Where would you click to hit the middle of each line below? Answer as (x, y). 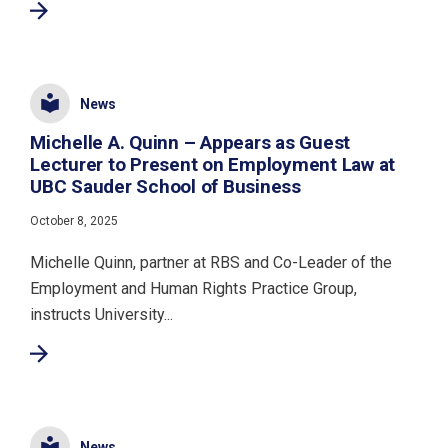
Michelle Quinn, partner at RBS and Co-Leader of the (211, 262)
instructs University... (101, 314)
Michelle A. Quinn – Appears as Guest (190, 142)
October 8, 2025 (74, 221)
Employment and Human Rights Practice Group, (193, 288)
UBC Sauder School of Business (165, 186)
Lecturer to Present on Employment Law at (212, 164)
